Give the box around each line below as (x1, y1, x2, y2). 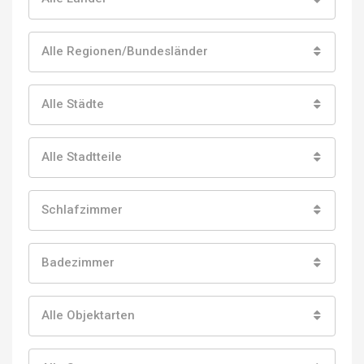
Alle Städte (41, 97, 104, 112)
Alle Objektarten (41, 308, 135, 323)
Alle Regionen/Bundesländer (41, 44, 208, 59)
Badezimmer (41, 255, 115, 271)
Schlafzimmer (41, 202, 123, 218)
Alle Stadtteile (41, 149, 122, 165)
